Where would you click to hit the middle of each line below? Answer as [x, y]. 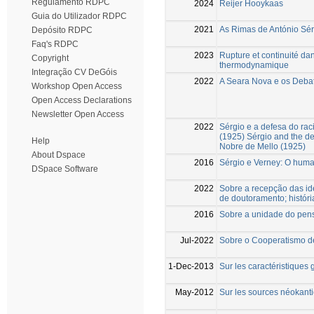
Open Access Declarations [82, 100]
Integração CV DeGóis [74, 72]
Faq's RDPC [55, 44]
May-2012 [194, 292]
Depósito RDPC [62, 30]
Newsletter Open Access [78, 114]
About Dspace [59, 155]
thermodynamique [254, 65]
